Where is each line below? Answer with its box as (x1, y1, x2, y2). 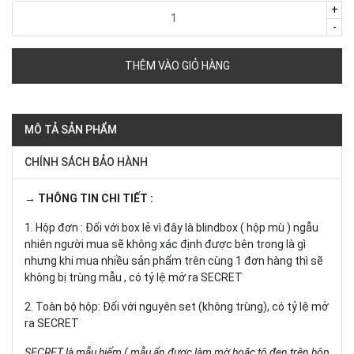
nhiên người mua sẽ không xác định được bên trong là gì (24, 237, 306, 250)
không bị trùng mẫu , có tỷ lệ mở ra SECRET (24, 270, 243, 284)
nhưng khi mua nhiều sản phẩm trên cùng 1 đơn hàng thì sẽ (24, 254, 323, 267)
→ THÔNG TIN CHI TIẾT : (24, 191, 153, 205)
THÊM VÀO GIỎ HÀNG (124, 58, 230, 72)
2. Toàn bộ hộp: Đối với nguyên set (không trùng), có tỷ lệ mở (24, 299, 329, 313)
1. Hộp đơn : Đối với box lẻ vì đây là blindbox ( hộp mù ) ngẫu (24, 220, 318, 234)
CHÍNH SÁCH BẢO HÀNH (24, 155, 148, 168)
